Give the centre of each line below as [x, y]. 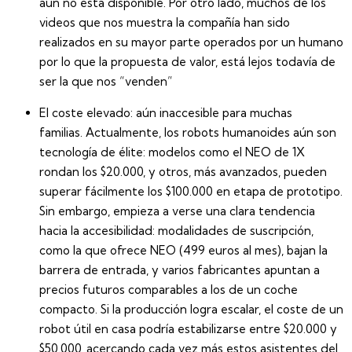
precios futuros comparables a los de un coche [169, 289]
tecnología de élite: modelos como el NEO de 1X [172, 152]
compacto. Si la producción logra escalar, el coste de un [191, 309]
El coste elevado [85, 112]
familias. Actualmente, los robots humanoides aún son [188, 132]
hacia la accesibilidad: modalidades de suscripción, [176, 230]
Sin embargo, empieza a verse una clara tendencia [177, 211]
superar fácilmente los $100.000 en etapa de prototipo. [191, 191]
